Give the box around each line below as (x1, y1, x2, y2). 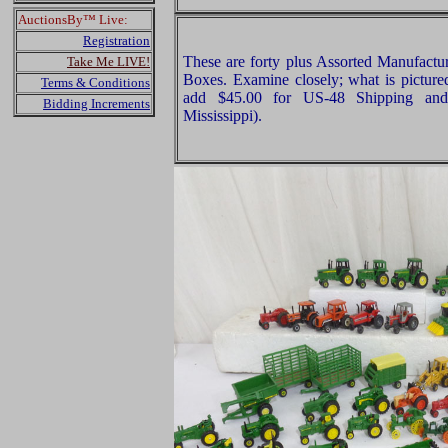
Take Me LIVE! (67, 54, 150, 69)
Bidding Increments (43, 96, 150, 111)
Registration (83, 33, 150, 48)
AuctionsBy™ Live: (18, 12, 128, 27)
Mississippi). (183, 107, 262, 124)
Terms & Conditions (41, 75, 150, 90)
